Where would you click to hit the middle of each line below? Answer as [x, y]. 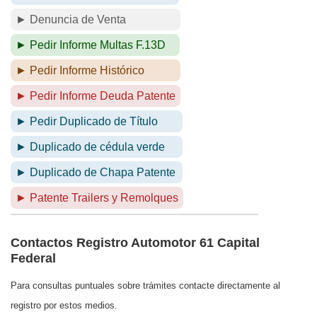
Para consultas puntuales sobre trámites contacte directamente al [145, 285]
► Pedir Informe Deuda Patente [96, 96]
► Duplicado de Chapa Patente [96, 172]
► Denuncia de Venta [71, 19]
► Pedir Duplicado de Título [87, 121]
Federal [33, 258]
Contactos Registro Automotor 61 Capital [135, 242]
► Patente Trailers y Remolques [97, 197]
